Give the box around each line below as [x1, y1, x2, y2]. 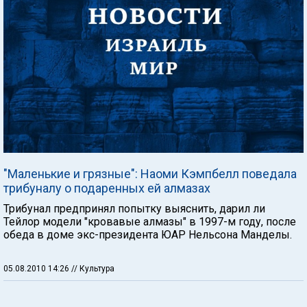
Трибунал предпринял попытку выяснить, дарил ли [3, 201, 265, 215]
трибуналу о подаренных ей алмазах [3, 180, 210, 195]
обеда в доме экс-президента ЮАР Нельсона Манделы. [3, 228, 292, 241]
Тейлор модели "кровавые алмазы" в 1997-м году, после [3, 214, 296, 228]
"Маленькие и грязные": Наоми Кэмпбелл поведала [3, 166, 297, 181]
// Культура [71, 263, 114, 273]
